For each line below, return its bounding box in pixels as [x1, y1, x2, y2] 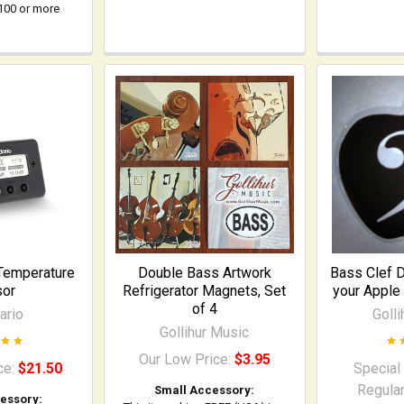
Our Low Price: [138, 350, 234, 368]
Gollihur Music [160, 323, 250, 341]
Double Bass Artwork [137, 263, 271, 281]
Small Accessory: [154, 382, 255, 397]
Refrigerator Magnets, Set [123, 281, 287, 299]
